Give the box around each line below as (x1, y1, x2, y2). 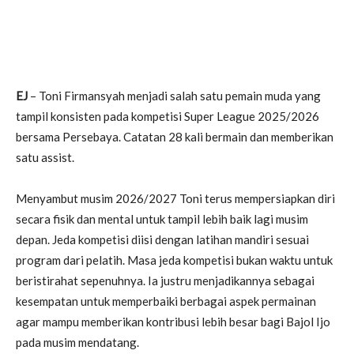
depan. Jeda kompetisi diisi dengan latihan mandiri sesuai (16, 232, 309, 247)
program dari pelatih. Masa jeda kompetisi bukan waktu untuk (16, 252, 333, 267)
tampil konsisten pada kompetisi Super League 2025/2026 (16, 108, 319, 123)
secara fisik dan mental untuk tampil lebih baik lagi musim (16, 211, 308, 226)
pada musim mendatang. (16, 334, 139, 349)
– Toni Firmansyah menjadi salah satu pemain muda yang (28, 88, 321, 103)
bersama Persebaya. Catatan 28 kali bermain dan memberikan (16, 129, 333, 144)
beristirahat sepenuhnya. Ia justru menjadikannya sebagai (16, 273, 314, 288)
